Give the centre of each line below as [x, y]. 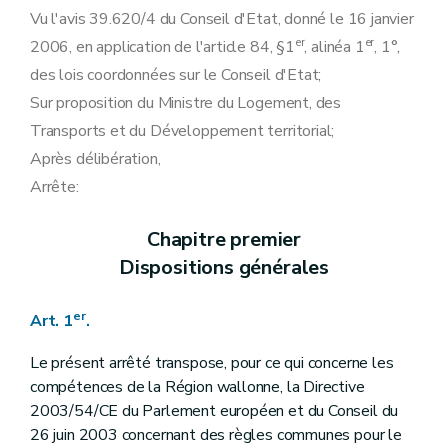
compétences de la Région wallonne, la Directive [197, 387]
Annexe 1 [89, 47]
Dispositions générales [224, 267]
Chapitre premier [224, 239]
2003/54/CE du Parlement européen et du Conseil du [214, 411]
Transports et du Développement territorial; [182, 131]
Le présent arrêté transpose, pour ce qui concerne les [212, 363]
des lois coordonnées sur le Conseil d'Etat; [176, 75]
